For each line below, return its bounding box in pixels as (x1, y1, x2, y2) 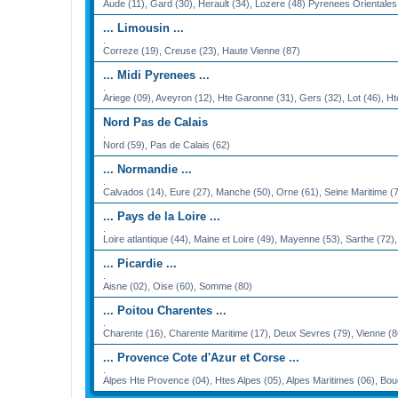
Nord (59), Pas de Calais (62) (103, 139, 230, 150)
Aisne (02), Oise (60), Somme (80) (103, 280, 252, 291)
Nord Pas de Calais (103, 115, 208, 129)
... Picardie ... (103, 256, 177, 270)
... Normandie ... (103, 162, 192, 176)
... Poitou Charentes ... (103, 303, 227, 317)
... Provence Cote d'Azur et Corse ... (103, 350, 299, 364)
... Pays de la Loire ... (103, 209, 220, 223)
